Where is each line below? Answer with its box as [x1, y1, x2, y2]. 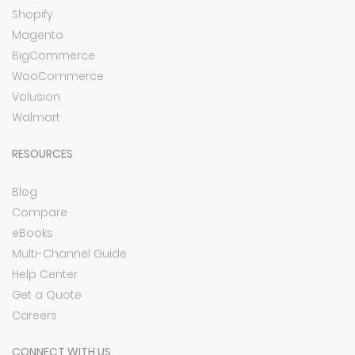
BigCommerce [12, 48, 95, 63]
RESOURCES [12, 146, 73, 162]
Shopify [12, 6, 53, 22]
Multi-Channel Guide [12, 246, 127, 261]
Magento [12, 27, 63, 43]
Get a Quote [12, 287, 82, 303]
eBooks [12, 225, 53, 241]
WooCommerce [12, 68, 104, 84]
